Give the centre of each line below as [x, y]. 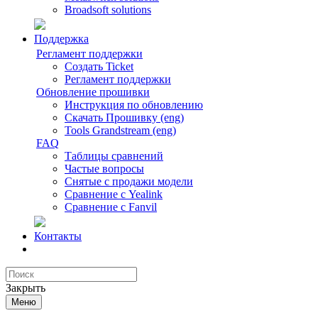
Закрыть [26, 288]
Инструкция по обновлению [134, 105]
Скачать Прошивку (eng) [124, 117]
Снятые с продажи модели [129, 181]
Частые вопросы [104, 169]
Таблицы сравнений [114, 156]
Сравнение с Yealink [114, 194]
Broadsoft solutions [108, 10]
